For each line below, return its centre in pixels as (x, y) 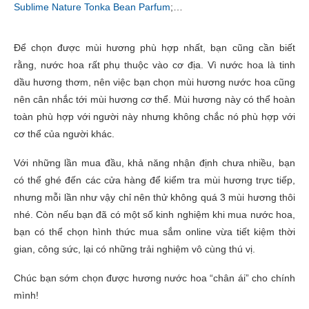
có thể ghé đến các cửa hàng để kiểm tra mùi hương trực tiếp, (154, 180)
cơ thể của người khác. (64, 133)
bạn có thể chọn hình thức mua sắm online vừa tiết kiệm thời (154, 231)
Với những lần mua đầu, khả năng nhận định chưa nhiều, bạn (154, 162)
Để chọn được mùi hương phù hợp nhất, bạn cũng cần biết (154, 47)
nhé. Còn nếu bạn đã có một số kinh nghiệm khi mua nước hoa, (154, 214)
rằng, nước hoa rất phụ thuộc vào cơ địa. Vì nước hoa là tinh (154, 64)
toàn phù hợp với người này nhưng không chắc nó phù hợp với (154, 116)
